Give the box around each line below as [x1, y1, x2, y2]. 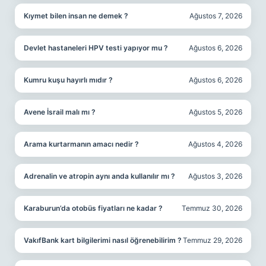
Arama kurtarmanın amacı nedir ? [24, 140, 139, 148]
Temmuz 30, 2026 [182, 204, 242, 213]
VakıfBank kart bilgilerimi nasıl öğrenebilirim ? [24, 236, 182, 245]
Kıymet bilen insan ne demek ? [24, 11, 128, 20]
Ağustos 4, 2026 [188, 140, 242, 148]
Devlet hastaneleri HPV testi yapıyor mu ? [24, 43, 168, 52]
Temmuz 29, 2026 [183, 236, 242, 245]
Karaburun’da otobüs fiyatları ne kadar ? [24, 204, 163, 213]
